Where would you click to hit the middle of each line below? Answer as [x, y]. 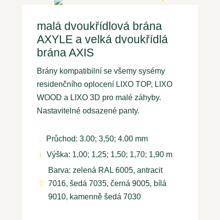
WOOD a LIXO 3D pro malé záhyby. [99, 98]
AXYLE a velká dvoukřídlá [102, 40]
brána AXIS [65, 53]
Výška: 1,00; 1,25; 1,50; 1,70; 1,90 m [109, 155]
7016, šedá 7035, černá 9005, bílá [107, 184]
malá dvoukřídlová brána [99, 26]
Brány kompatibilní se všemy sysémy [101, 71]
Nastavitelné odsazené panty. [88, 111]
